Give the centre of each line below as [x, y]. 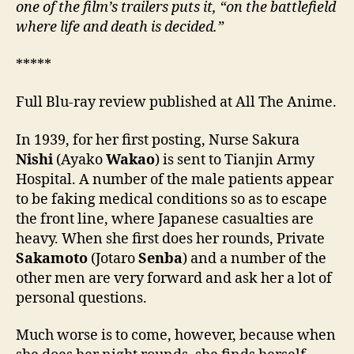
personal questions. [81, 298]
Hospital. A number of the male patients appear [175, 179]
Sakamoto [52, 258]
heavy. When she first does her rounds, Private [170, 239]
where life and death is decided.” [120, 28]
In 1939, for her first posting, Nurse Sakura [158, 140]
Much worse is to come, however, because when [176, 336]
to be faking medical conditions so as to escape [171, 199]
